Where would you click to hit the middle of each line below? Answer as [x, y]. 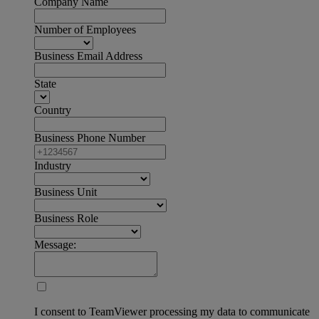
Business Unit [66, 192]
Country [53, 110]
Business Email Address [88, 56]
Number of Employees [85, 30]
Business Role [66, 219]
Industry [53, 166]
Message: [55, 245]
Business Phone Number [90, 138]
